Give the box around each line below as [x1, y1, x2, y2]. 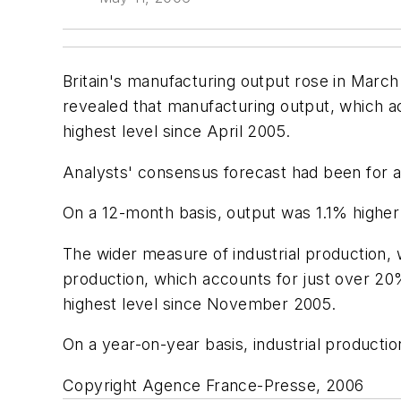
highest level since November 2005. [63, 294, 337, 313]
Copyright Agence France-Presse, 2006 [63, 375, 364, 395]
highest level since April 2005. [63, 122, 291, 141]
